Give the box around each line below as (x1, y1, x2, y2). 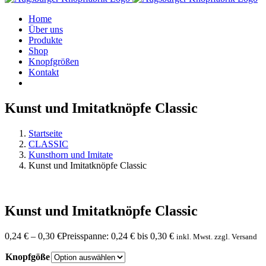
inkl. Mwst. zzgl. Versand (176, 232, 257, 241)
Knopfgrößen (28, 56, 79, 66)
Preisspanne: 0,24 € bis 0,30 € (62, 230, 174, 241)
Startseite (28, 128, 62, 138)
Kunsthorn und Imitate (28, 149, 113, 160)
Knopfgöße (5, 251, 50, 262)
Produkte (28, 35, 62, 45)
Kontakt (28, 67, 59, 77)
